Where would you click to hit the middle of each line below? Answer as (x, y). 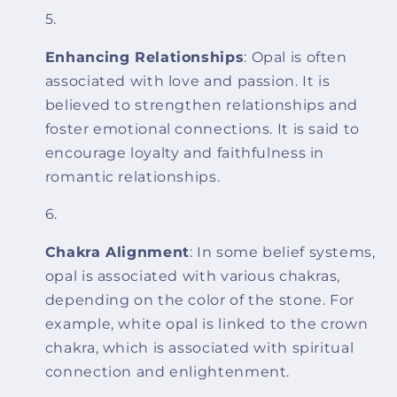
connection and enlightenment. (167, 372)
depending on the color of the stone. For (199, 300)
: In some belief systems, (282, 253)
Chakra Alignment (117, 253)
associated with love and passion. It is (187, 81)
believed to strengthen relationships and (201, 105)
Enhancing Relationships (144, 57)
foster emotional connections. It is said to (202, 128)
